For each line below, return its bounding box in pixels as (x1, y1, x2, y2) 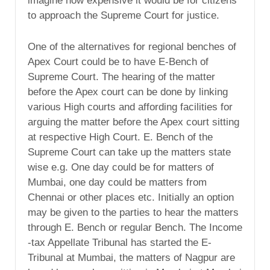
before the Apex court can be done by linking (28, 86, 228, 98)
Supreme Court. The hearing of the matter (28, 71, 215, 83)
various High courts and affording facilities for (28, 101, 233, 113)
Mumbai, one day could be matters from (28, 176, 207, 188)
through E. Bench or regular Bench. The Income (28, 221, 242, 233)
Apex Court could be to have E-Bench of (28, 55, 209, 67)
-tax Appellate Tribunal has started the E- (28, 236, 212, 248)
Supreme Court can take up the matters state (28, 146, 231, 158)
